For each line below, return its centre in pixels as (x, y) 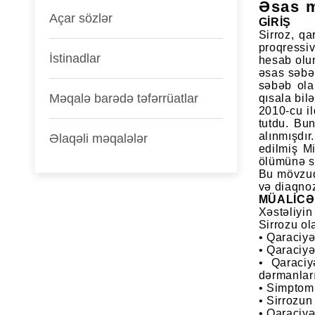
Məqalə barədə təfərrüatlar (123, 98)
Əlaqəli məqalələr (98, 138)
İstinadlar (75, 58)
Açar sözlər (81, 18)
